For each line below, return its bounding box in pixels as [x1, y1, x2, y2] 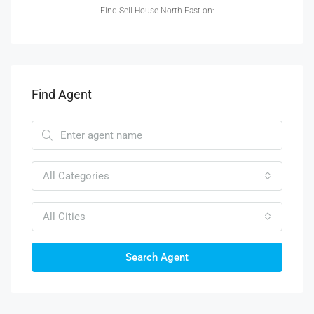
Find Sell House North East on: [100, 6, 214, 15]
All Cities [43, 210, 86, 223]
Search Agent [125, 251, 189, 264]
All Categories [43, 170, 109, 182]
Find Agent [32, 87, 92, 102]
